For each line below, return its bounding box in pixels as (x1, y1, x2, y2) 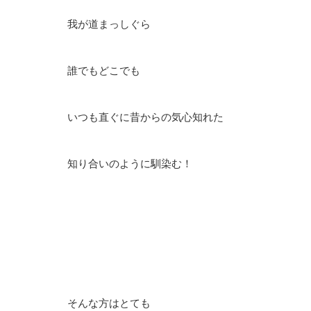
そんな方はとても (67, 298, 151, 309)
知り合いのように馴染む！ (67, 158, 192, 169)
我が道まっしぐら (67, 19, 151, 30)
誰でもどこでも (67, 65, 140, 76)
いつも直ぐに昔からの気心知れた (67, 112, 224, 123)
